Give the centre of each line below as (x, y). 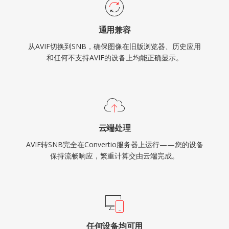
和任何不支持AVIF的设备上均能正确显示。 (114, 58)
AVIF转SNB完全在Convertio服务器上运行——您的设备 (114, 144)
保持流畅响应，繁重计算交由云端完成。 (114, 156)
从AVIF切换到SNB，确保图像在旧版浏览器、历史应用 (114, 46)
